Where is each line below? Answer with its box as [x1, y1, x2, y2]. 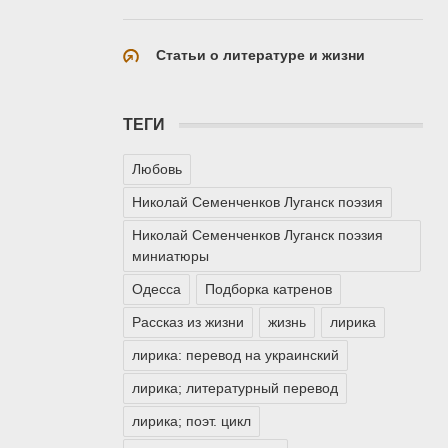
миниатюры [132, 248, 209, 265]
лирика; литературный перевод [132, 380, 338, 397]
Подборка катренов [205, 281, 332, 298]
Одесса [132, 281, 181, 298]
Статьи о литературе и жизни [156, 46, 365, 63]
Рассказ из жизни [132, 314, 244, 331]
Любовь [132, 161, 182, 178]
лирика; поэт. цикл [132, 413, 251, 430]
